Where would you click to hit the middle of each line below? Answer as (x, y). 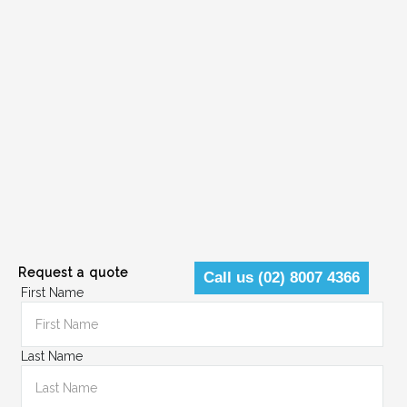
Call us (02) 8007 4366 (282, 278)
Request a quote (73, 273)
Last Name (52, 356)
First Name (52, 293)
